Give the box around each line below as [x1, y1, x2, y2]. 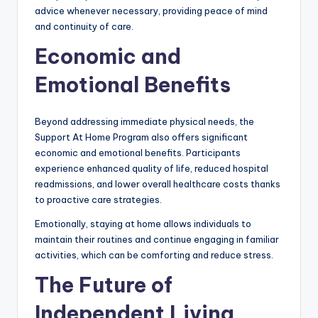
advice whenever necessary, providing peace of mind [35, 4, 268, 16]
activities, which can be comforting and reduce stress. [35, 248, 273, 261]
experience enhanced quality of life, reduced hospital [35, 162, 268, 174]
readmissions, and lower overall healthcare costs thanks [35, 177, 280, 190]
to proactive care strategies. [35, 193, 162, 205]
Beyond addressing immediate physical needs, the [35, 115, 254, 127]
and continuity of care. [35, 20, 133, 32]
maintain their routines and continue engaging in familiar [35, 233, 279, 245]
